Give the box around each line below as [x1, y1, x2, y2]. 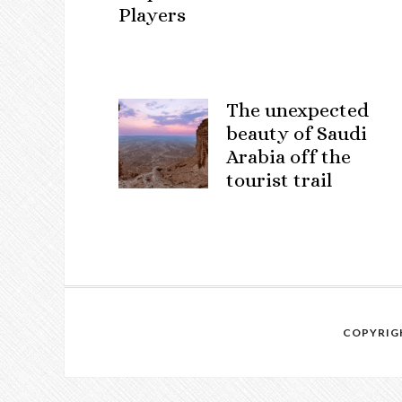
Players [118, 3, 186, 26]
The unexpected [226, 98, 369, 121]
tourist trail [226, 168, 332, 191]
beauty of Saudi [226, 121, 367, 144]
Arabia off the [226, 144, 351, 168]
